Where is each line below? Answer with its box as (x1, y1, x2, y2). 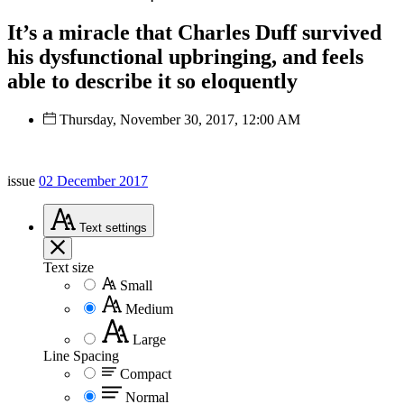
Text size (43, 259, 94, 275)
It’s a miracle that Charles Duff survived (7, 20, 381, 44)
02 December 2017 (39, 172, 148, 188)
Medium (125, 300, 173, 317)
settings (106, 220, 147, 234)
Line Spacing (43, 347, 119, 363)
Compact (120, 365, 171, 381)
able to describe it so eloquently (7, 69, 298, 93)
